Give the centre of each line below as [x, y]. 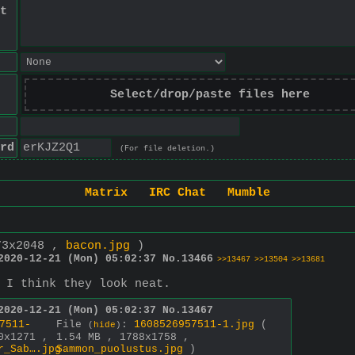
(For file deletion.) [167, 149]
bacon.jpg [98, 246]
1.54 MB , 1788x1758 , [123, 337]
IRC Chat [177, 193]
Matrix [106, 193]
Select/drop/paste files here [210, 95]
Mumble [249, 193]
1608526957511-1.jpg [194, 324]
